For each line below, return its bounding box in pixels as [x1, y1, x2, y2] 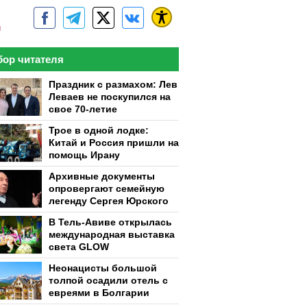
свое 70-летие [49, 103, 117, 114]
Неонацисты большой [49, 262, 157, 273]
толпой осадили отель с [49, 275, 168, 286]
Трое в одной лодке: [49, 125, 149, 136]
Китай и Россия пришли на [49, 137, 179, 148]
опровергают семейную [49, 183, 164, 194]
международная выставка [49, 229, 175, 240]
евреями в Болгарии [49, 287, 149, 298]
